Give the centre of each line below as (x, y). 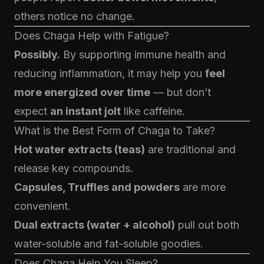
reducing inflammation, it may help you (110, 73)
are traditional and (190, 149)
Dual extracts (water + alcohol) (95, 225)
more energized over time (82, 92)
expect (32, 111)
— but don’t (181, 92)
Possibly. (37, 55)
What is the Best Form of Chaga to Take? (115, 131)
